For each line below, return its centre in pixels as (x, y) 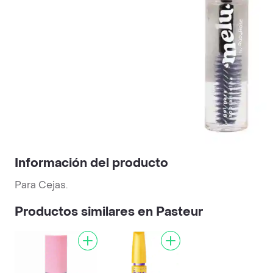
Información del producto (91, 163)
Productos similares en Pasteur (109, 212)
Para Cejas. (41, 185)
